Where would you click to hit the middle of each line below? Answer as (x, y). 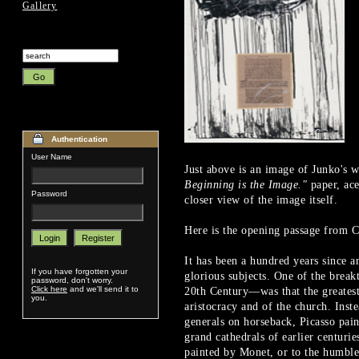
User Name (52, 157)
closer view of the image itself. (261, 200)
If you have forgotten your (79, 271)
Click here (49, 289)
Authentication (79, 139)
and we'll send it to (103, 289)
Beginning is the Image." (246, 185)
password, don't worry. (72, 280)
